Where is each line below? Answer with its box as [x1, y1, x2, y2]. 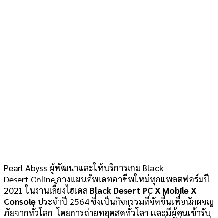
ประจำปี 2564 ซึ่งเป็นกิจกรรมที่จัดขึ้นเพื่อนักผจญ [36, 196, 214, 207]
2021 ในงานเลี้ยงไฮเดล [4, 184, 90, 196]
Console [4, 196, 36, 207]
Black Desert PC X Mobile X [90, 184, 197, 196]
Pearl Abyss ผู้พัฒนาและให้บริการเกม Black [4, 162, 163, 174]
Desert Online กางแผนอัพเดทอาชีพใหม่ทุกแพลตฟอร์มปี [4, 173, 210, 185]
